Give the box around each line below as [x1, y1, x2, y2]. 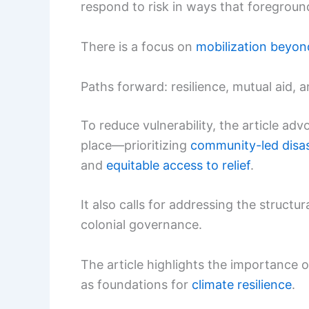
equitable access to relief [106, 157, 250, 172]
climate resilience [192, 277, 292, 292]
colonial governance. [81, 217, 202, 232]
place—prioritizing [81, 137, 190, 152]
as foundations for [81, 277, 192, 292]
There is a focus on [81, 39, 196, 54]
